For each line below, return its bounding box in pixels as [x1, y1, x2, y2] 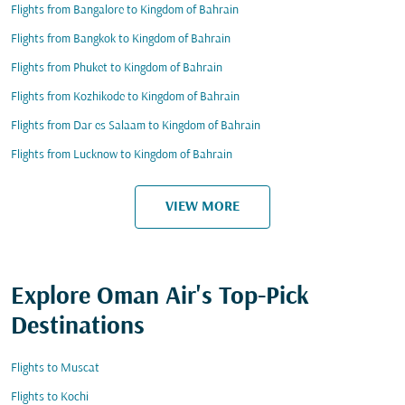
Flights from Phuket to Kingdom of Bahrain [11, 61, 222, 75]
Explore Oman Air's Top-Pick [11, 284, 309, 311]
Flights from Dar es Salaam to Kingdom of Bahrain [11, 119, 260, 133]
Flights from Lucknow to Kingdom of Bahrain [11, 148, 232, 162]
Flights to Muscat [11, 362, 99, 375]
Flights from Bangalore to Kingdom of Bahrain [11, 4, 239, 17]
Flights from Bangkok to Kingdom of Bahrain [11, 33, 231, 46]
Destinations [11, 314, 145, 341]
